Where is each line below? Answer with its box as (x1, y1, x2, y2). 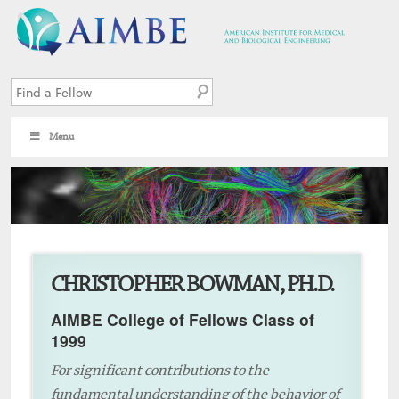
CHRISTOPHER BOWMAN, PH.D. (51, 271, 333, 300)
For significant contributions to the (51, 362, 269, 379)
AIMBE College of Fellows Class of (51, 308, 314, 331)
